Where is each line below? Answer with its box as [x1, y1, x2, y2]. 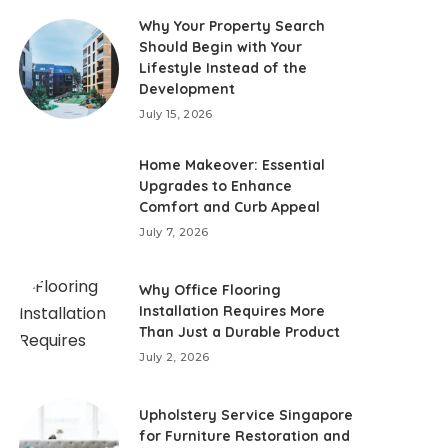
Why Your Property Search [139, 16, 326, 35]
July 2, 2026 [139, 349, 210, 364]
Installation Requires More [139, 301, 326, 320]
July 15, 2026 [139, 106, 213, 121]
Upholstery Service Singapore [139, 405, 354, 424]
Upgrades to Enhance [139, 176, 293, 195]
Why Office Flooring [139, 280, 282, 299]
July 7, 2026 [139, 224, 209, 239]
